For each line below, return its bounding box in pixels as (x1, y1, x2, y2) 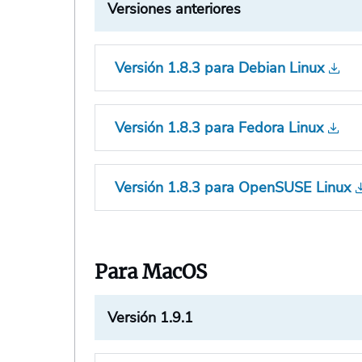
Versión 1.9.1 (107, 308, 194, 328)
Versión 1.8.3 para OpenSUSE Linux (115, 178, 351, 198)
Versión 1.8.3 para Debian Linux (115, 58, 325, 78)
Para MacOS (95, 259, 208, 285)
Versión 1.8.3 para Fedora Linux (115, 118, 324, 138)
